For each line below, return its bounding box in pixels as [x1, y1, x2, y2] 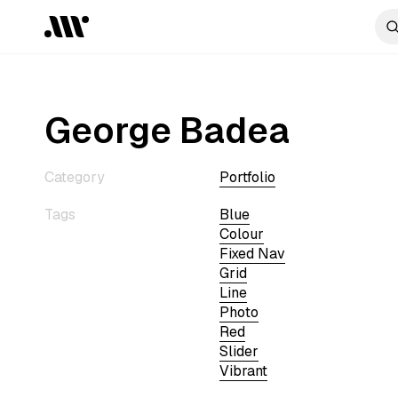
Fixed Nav [219, 244, 285, 263]
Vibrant [219, 362, 267, 380]
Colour [219, 225, 264, 243]
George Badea [44, 107, 290, 154]
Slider [219, 342, 259, 361]
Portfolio [219, 168, 275, 187]
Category [44, 168, 105, 187]
